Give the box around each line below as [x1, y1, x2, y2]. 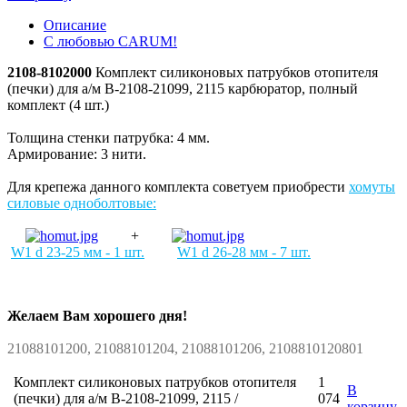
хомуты [349, 179, 395, 195]
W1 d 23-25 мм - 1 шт [11, 244, 141, 261]
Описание [44, 17, 106, 34]
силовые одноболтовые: [7, 195, 156, 212]
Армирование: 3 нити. [7, 146, 146, 163]
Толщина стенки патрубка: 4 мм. [7, 130, 210, 146]
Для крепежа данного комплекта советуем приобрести [7, 179, 349, 195]
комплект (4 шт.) [7, 97, 109, 114]
